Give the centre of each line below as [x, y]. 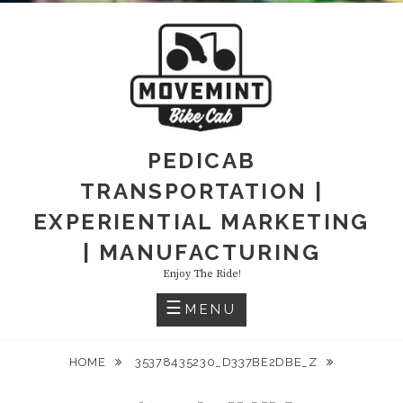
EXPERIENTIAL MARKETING [201, 221]
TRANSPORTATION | [201, 191]
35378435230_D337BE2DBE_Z [228, 362]
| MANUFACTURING [201, 252]
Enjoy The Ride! [201, 273]
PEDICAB [201, 160]
